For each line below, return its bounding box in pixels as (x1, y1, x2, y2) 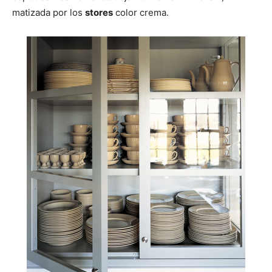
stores (85, 7, 113, 19)
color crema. (113, 7, 169, 19)
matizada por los (12, 7, 85, 19)
